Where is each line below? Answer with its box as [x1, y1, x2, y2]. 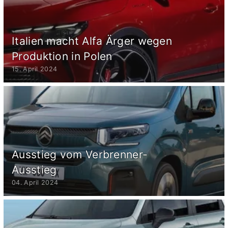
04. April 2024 [12, 178, 59, 186]
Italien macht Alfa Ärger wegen [12, 34, 172, 47]
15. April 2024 [12, 65, 58, 73]
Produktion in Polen [12, 49, 112, 63]
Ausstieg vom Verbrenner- [12, 148, 148, 161]
